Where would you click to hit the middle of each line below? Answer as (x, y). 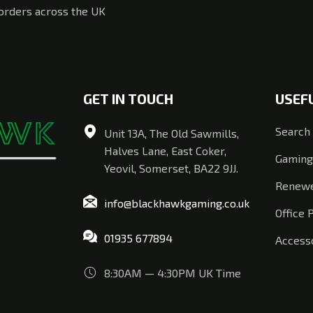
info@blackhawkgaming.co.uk (177, 203)
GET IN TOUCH (129, 98)
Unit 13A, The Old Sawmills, (172, 133)
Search (293, 131)
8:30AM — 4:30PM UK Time (173, 272)
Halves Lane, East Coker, (166, 150)
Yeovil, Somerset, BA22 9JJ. (172, 168)
